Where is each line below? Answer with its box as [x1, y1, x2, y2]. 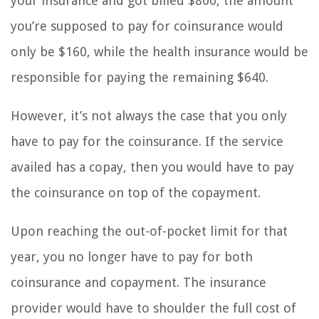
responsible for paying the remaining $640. [11, 70, 268, 85]
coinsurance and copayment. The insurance [11, 275, 266, 291]
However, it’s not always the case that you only [11, 108, 287, 124]
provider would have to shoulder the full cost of [11, 300, 296, 316]
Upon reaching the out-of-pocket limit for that [11, 224, 288, 239]
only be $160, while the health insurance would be [11, 44, 308, 60]
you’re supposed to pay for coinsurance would [11, 19, 283, 34]
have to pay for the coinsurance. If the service [11, 134, 283, 150]
